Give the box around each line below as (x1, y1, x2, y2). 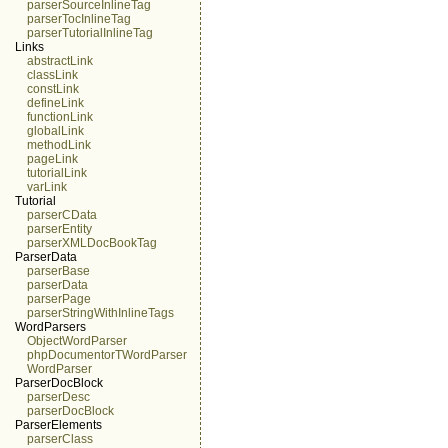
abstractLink (27, 54, 93, 68)
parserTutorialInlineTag (27, 26, 153, 40)
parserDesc (27, 390, 90, 404)
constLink (27, 82, 79, 96)
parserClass (27, 432, 93, 446)
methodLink (27, 138, 91, 152)
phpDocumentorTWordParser (27, 348, 187, 362)
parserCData (27, 208, 97, 222)
